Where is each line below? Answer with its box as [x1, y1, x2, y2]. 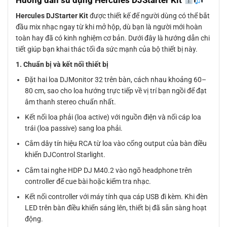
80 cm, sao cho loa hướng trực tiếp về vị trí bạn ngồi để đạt [25, 86, 207, 95]
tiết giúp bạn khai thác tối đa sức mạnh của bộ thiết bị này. [16, 45, 198, 53]
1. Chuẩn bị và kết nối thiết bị [16, 60, 108, 68]
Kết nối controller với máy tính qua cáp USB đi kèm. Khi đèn [25, 193, 208, 201]
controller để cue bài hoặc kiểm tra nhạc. [25, 177, 152, 185]
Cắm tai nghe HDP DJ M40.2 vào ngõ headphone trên [25, 166, 193, 174]
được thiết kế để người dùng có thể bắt [88, 11, 210, 20]
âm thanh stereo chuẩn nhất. [25, 97, 117, 106]
